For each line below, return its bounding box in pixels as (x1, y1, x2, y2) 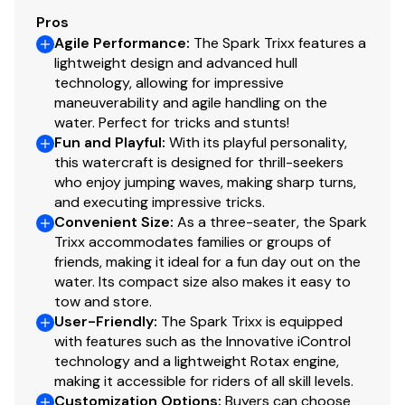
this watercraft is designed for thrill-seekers (54, 152, 344, 172)
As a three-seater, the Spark (177, 212, 367, 231)
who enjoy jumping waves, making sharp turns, (54, 172, 356, 192)
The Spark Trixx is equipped (161, 311, 343, 331)
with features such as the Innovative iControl (54, 331, 351, 351)
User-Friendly (54, 311, 154, 331)
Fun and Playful (54, 132, 162, 152)
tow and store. (54, 291, 152, 311)
